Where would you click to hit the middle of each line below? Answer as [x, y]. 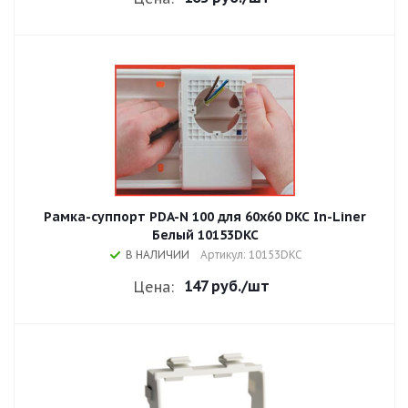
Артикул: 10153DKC [251, 255]
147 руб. [213, 286]
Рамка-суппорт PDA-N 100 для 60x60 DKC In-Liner [205, 217]
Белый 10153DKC [205, 235]
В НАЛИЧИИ [158, 255]
